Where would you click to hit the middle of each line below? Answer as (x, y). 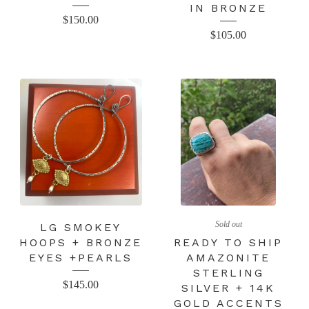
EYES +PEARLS (81, 257)
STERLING (228, 272)
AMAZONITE (228, 257)
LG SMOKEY (81, 227)
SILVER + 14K (228, 288)
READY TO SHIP (228, 242)
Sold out (228, 224)
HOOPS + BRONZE (81, 242)
